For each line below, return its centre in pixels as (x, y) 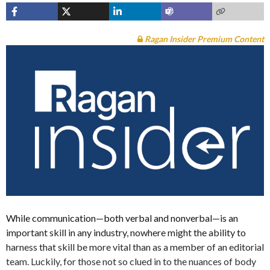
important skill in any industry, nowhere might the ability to (126, 232)
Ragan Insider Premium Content (203, 39)
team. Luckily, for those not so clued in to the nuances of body (131, 261)
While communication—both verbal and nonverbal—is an (122, 218)
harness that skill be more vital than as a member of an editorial (135, 246)
